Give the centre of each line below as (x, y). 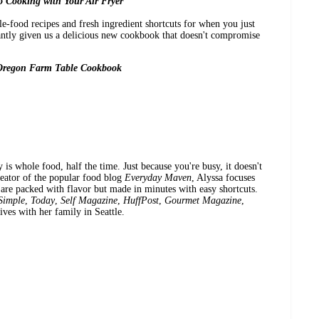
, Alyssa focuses (223, 178)
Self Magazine (89, 201)
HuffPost (141, 201)
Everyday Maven (158, 178)
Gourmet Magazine (203, 201)
